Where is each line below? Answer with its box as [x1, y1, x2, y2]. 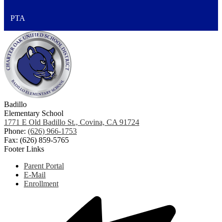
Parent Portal [24, 162, 64, 170]
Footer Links [4, 145, 44, 154]
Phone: [4, 127, 28, 136]
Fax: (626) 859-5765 [4, 136, 69, 145]
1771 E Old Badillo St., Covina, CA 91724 [4, 118, 139, 127]
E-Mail [24, 170, 46, 179]
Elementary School [4, 109, 63, 118]
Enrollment [24, 179, 58, 188]
